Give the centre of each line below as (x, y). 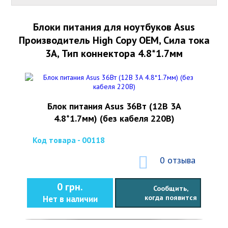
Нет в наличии (70, 199)
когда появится (170, 197)
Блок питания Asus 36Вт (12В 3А (114, 106)
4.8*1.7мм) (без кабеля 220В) (114, 118)
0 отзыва (178, 160)
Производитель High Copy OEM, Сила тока (114, 40)
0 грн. (70, 187)
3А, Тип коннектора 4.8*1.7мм (114, 53)
